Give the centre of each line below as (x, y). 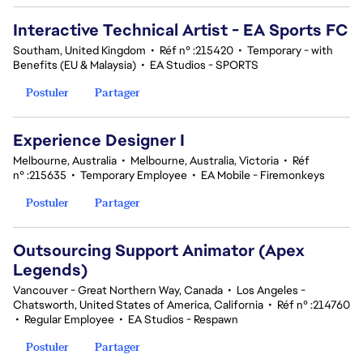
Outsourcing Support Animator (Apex (159, 250)
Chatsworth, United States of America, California (138, 305)
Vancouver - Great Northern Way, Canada (118, 290)
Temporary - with (290, 50)
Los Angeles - (271, 290)
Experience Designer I (99, 140)
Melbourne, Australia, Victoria (205, 160)
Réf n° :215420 (196, 50)
